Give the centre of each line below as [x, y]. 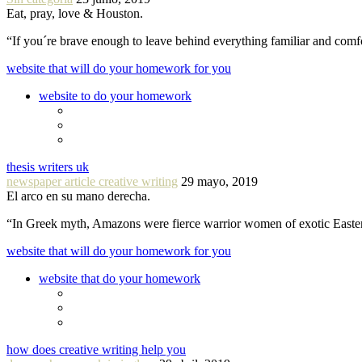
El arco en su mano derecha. [78, 196]
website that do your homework [120, 278]
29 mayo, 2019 [219, 181]
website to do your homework [115, 95]
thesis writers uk [48, 166]
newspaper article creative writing [92, 181]
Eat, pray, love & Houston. [75, 13]
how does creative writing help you [96, 349]
